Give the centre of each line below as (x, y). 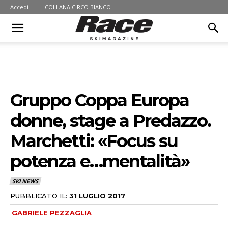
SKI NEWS (25, 181)
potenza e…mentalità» (100, 161)
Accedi (19, 7)
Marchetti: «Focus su (94, 141)
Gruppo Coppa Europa (99, 100)
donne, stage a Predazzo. (110, 121)
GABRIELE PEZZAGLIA (52, 212)
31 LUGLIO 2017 (97, 196)
